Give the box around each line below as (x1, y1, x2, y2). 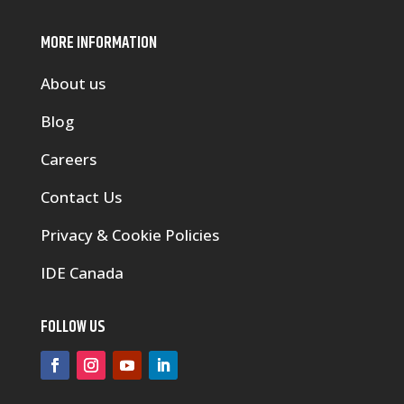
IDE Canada (40, 262, 124, 284)
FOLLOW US (40, 315, 106, 341)
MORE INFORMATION (40, 31, 157, 57)
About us (40, 73, 106, 95)
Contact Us (40, 187, 122, 208)
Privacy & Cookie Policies (40, 225, 219, 246)
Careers (40, 149, 96, 170)
